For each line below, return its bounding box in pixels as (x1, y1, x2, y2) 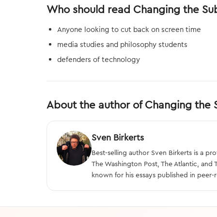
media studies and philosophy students (57, 40, 187, 49)
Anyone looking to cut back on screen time (57, 25, 201, 34)
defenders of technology (57, 55, 140, 64)
